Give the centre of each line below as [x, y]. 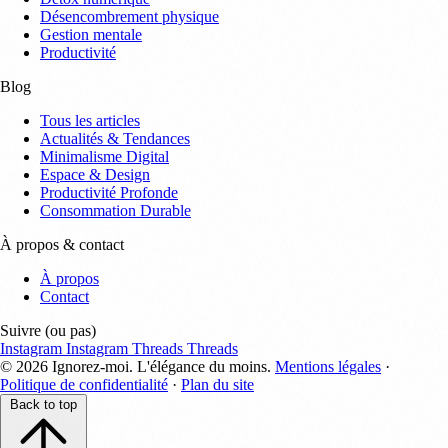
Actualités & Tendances [115, 138]
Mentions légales [328, 366]
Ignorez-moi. [90, 366]
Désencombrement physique [129, 16]
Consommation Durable [115, 210]
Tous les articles [90, 120]
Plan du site [217, 384]
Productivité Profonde [109, 192]
